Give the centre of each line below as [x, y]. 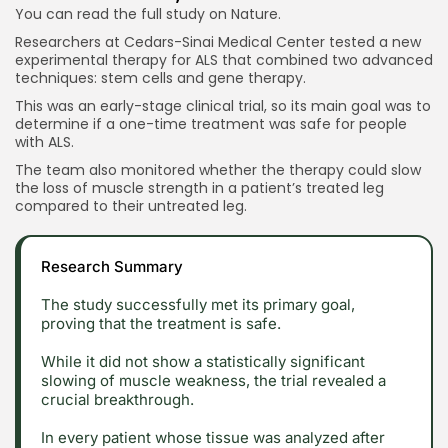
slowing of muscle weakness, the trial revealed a [213, 380]
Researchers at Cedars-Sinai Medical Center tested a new [218, 41]
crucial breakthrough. [117, 399]
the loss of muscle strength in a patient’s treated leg [199, 187]
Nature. [256, 13]
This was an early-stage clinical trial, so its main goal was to [223, 105]
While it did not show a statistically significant [203, 361]
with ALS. [46, 141]
